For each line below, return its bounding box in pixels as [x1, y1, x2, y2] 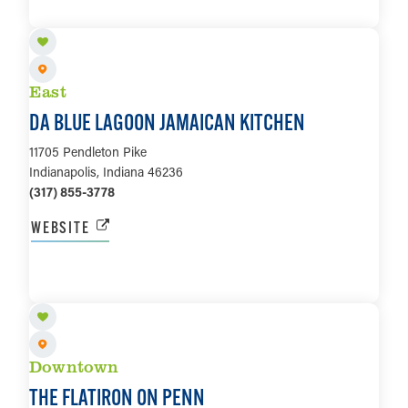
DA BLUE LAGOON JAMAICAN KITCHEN [29, 107, 305, 136]
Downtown [29, 355, 119, 378]
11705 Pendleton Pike [29, 142, 147, 160]
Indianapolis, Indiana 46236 [29, 162, 183, 180]
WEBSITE [31, 216, 90, 238]
